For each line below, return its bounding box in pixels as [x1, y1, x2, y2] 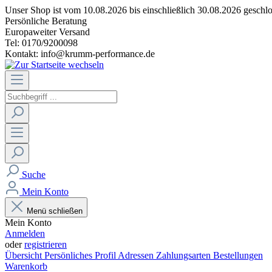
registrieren [24, 239, 67, 250]
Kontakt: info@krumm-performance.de [5, 49, 155, 59]
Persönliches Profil [44, 250, 118, 260]
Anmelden [5, 228, 45, 239]
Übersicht [5, 250, 44, 260]
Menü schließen [27, 206, 83, 216]
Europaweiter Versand [5, 27, 90, 37]
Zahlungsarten [156, 250, 213, 260]
